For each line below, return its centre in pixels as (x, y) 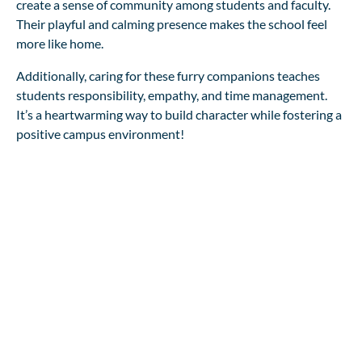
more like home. (60, 43)
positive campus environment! (100, 134)
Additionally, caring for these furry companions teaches (168, 76)
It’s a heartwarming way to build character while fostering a (179, 114)
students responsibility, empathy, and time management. (172, 95)
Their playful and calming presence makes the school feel (172, 24)
